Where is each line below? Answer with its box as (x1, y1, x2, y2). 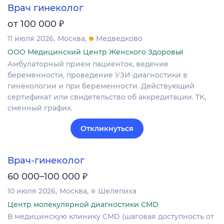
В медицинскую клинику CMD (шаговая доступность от (7, 211, 214, 221)
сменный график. (7, 103, 72, 113)
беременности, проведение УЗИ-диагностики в (7, 70, 187, 80)
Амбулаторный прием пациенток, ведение (7, 59, 168, 69)
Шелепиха (98, 186, 136, 195)
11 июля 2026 (7, 34, 53, 43)
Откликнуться (80, 124, 133, 133)
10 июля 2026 (7, 186, 55, 195)
